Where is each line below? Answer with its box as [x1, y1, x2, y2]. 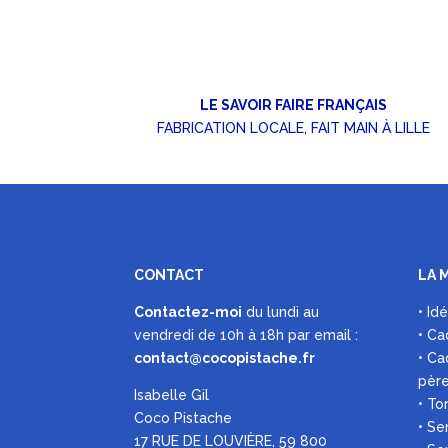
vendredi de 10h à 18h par [134, 327, 315, 344]
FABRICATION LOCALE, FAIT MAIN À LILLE [157, 119, 431, 136]
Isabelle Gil [134, 387, 210, 404]
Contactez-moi [134, 304, 243, 321]
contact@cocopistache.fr [134, 350, 316, 367]
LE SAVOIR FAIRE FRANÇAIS [200, 96, 388, 113]
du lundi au [242, 304, 320, 321]
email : [314, 327, 359, 344]
